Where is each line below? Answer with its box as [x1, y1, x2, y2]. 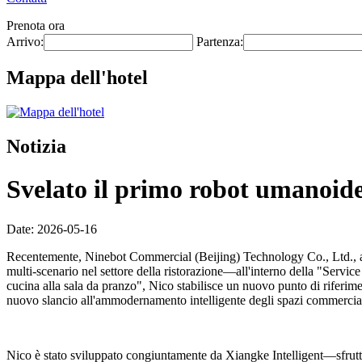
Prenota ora [6, 19, 65, 32]
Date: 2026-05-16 [6, 221, 97, 236]
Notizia [6, 135, 66, 157]
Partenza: [196, 35, 243, 48]
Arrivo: [6, 35, 44, 48]
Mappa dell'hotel [6, 66, 148, 88]
